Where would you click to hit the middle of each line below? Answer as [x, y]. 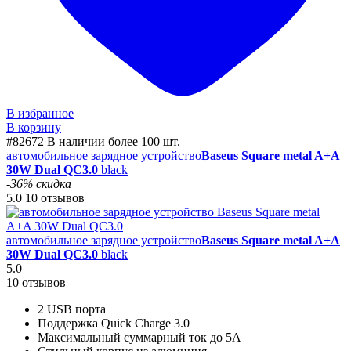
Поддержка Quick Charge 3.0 [114, 323]
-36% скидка [39, 183]
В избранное [40, 113]
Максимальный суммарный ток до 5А [139, 337]
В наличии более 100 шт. [114, 141]
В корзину [34, 127]
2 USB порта [72, 309]
